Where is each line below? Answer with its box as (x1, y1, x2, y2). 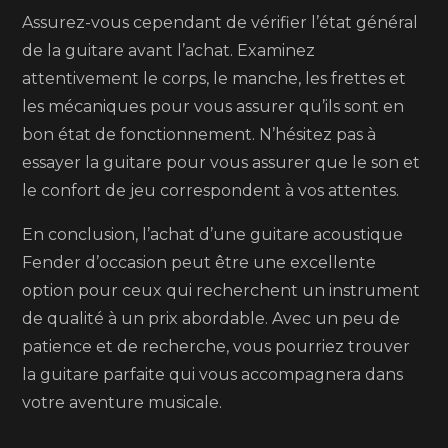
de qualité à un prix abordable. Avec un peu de (22, 309, 401, 328)
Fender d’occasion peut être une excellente (22, 253, 377, 272)
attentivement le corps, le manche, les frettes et (22, 69, 407, 88)
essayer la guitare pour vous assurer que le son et (22, 153, 421, 172)
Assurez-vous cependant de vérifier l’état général (22, 13, 419, 32)
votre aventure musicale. (22, 393, 223, 412)
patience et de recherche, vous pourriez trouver (22, 337, 411, 356)
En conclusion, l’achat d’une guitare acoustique (22, 225, 404, 244)
